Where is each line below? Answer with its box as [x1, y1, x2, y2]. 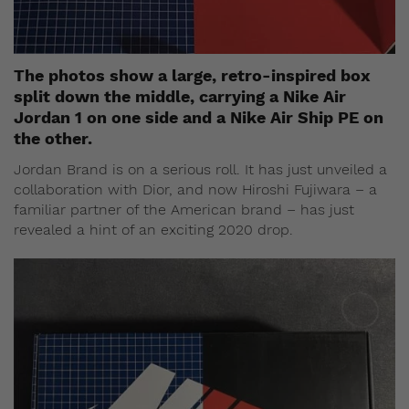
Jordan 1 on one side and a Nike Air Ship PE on [14, 107, 383, 127]
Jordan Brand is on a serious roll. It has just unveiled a [14, 160, 387, 178]
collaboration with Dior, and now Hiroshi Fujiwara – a [14, 180, 377, 198]
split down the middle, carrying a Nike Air [14, 86, 346, 106]
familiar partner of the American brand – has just [14, 200, 354, 218]
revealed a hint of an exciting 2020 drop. [14, 220, 293, 238]
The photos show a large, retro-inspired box [14, 65, 371, 85]
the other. [14, 128, 92, 148]
